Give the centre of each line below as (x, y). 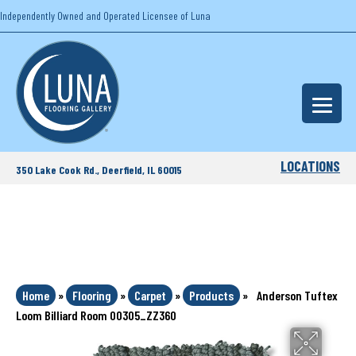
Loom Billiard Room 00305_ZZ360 (96, 315)
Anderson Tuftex (297, 295)
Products (211, 295)
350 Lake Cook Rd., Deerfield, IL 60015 (99, 169)
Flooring (92, 295)
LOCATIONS (311, 166)
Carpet (150, 295)
